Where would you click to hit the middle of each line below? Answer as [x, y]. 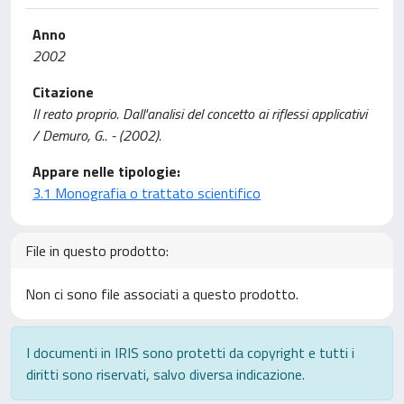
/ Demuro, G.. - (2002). [97, 135]
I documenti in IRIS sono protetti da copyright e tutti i [190, 353]
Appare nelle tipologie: [106, 171]
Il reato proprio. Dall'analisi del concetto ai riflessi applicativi [200, 114]
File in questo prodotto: [97, 251]
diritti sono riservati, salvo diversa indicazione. [165, 374]
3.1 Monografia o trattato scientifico [147, 193]
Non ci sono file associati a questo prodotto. [162, 294]
